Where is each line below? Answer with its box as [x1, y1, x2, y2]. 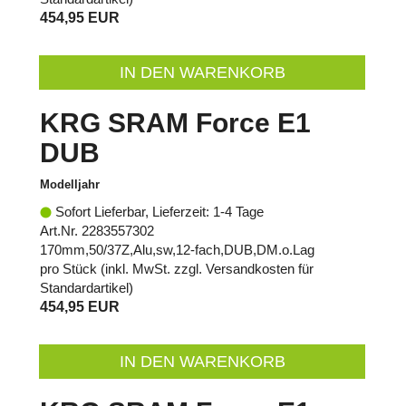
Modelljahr [40, 177, 100, 191]
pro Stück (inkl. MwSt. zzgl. [40, 260, 206, 276]
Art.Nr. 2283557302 [40, 222, 154, 238]
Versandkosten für [206, 260, 314, 276]
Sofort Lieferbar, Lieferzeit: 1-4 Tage [52, 203, 264, 219]
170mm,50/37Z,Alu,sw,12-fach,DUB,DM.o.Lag [40, 241, 314, 257]
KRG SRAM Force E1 [40, 107, 311, 138]
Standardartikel [40, 279, 129, 295]
